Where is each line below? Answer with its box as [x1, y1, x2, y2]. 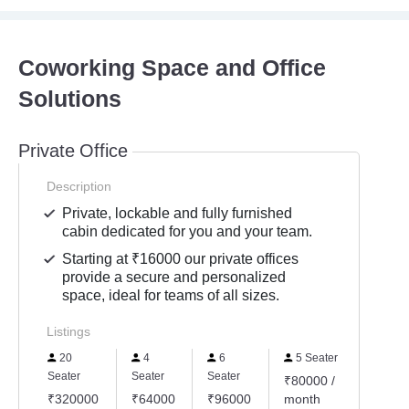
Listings [47, 323, 90, 340]
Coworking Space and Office [18, 54, 326, 83]
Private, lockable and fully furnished [62, 204, 293, 223]
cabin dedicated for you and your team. [62, 222, 313, 241]
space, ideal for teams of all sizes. [62, 286, 280, 305]
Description [47, 178, 111, 194]
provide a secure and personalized [62, 267, 287, 287]
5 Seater [292, 351, 338, 365]
